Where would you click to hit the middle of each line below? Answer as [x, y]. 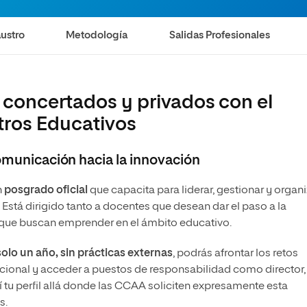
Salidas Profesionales [220, 35]
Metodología [97, 35]
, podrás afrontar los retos [235, 254]
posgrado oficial [46, 191]
